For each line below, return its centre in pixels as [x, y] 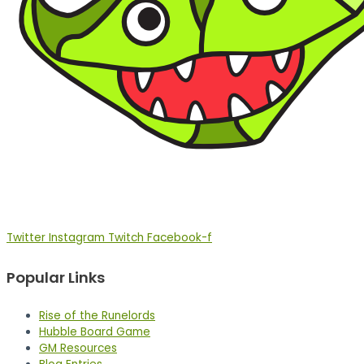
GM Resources [78, 348]
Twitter [26, 238]
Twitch [126, 238]
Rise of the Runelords [97, 315]
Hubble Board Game [95, 331]
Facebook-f [180, 238]
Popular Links [56, 277]
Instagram [77, 238]
